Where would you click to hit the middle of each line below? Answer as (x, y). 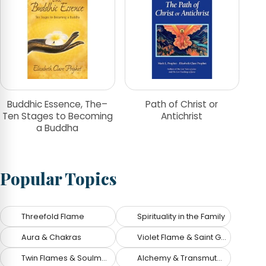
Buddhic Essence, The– (58, 104)
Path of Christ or (182, 104)
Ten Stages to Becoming (57, 116)
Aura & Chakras (52, 237)
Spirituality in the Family (181, 217)
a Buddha (58, 128)
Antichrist (182, 116)
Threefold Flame (53, 217)
